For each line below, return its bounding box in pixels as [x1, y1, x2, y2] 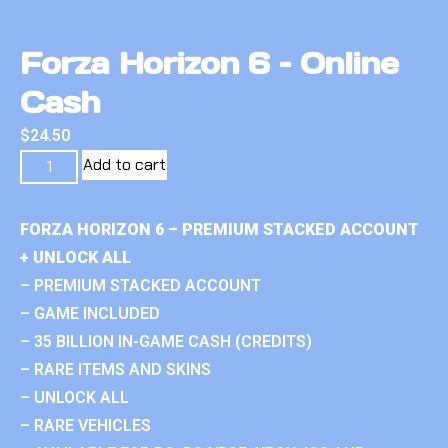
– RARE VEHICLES [20, 415, 151, 435]
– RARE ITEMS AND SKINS [20, 359, 211, 379]
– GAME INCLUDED [20, 303, 160, 323]
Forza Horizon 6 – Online [20, 43, 399, 82]
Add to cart [83, 153, 167, 175]
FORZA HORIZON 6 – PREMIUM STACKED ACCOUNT [20, 219, 419, 239]
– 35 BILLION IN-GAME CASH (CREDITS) [20, 331, 312, 351]
